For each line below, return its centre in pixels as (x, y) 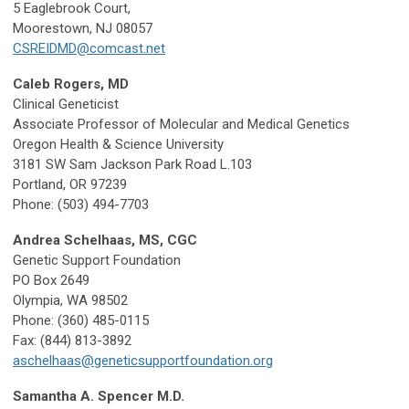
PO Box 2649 (51, 281)
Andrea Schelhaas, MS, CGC (105, 241)
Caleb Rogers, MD (71, 84)
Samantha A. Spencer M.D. (99, 397)
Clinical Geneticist (66, 105)
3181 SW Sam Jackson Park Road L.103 (132, 165)
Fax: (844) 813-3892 (72, 341)
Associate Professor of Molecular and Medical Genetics (181, 125)
